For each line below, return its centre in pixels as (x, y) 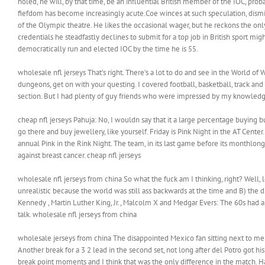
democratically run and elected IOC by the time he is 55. (108, 49)
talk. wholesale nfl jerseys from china (77, 214)
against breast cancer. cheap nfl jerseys (79, 155)
